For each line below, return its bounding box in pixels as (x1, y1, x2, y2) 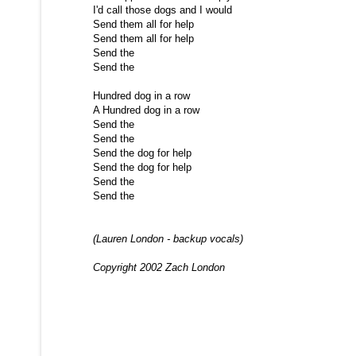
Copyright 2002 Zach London (93, 261, 225, 273)
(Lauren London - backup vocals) (93, 233, 243, 245)
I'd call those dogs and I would (93, 4, 232, 16)
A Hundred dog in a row (93, 104, 199, 116)
